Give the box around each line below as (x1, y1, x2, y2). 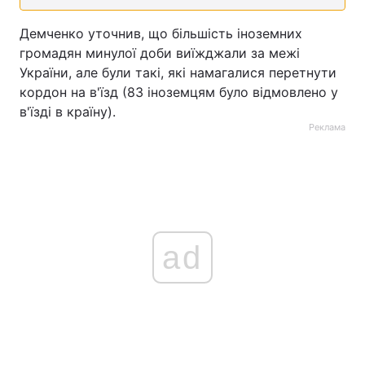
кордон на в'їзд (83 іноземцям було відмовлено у (20, 84, 338, 100)
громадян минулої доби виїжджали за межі (20, 45, 300, 61)
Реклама (309, 121, 345, 133)
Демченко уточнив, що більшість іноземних (20, 25, 302, 42)
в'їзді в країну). (20, 103, 116, 120)
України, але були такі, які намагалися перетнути (20, 64, 336, 81)
